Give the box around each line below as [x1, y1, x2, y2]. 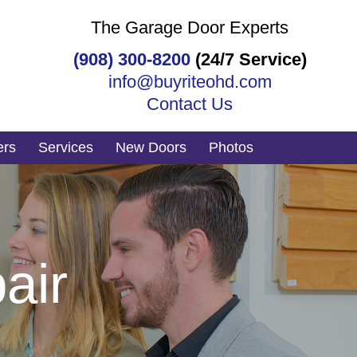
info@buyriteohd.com [108, 71, 272, 92]
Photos [208, 139, 253, 156]
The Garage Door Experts [91, 17, 289, 37]
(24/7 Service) [194, 49, 307, 69]
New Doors [115, 139, 186, 156]
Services [37, 139, 93, 156]
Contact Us [147, 93, 233, 114]
